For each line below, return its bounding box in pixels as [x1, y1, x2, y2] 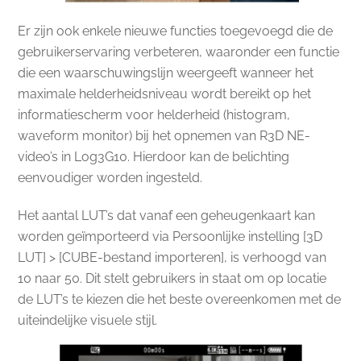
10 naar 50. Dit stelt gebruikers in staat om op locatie [18, 271, 327, 287]
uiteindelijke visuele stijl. [18, 313, 158, 329]
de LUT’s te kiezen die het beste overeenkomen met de [18, 292, 342, 308]
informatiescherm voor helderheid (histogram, [18, 107, 291, 123]
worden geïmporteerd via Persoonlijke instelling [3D [18, 229, 323, 245]
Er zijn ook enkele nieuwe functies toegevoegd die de [18, 23, 334, 39]
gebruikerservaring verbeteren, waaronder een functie [18, 44, 340, 60]
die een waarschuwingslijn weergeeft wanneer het [18, 65, 314, 81]
